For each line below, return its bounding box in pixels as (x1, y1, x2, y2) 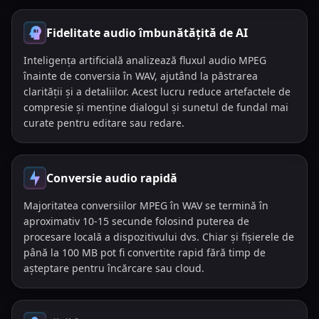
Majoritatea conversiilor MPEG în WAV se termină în (23, 199, 268, 212)
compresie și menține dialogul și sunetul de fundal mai (23, 100, 288, 114)
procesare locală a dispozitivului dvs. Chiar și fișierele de (23, 230, 294, 244)
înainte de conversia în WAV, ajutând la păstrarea (23, 69, 258, 83)
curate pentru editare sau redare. (23, 116, 184, 130)
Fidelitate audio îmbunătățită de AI (46, 25, 248, 41)
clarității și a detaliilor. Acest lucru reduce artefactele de (23, 85, 291, 98)
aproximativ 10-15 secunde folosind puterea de (23, 214, 249, 228)
